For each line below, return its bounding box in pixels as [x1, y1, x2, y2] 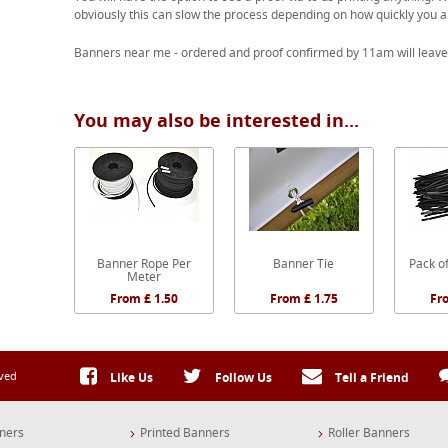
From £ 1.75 [269, 290, 338, 307]
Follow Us [212, 369, 272, 386]
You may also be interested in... [73, 108, 359, 132]
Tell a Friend [332, 369, 409, 386]
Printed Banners [140, 424, 230, 441]
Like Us [107, 369, 153, 386]
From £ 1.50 [109, 290, 178, 307]
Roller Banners [328, 424, 410, 441]
